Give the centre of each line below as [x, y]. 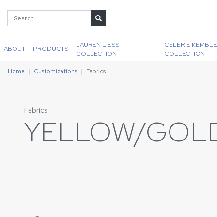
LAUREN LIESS [98, 44]
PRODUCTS [51, 49]
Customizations [55, 71]
